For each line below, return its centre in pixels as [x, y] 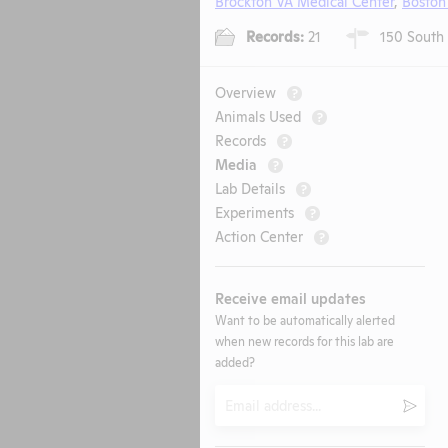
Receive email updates [290, 298]
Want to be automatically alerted [305, 320]
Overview [245, 92]
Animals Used [258, 116]
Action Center [259, 236]
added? [235, 362]
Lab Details [250, 188]
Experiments [254, 212]
